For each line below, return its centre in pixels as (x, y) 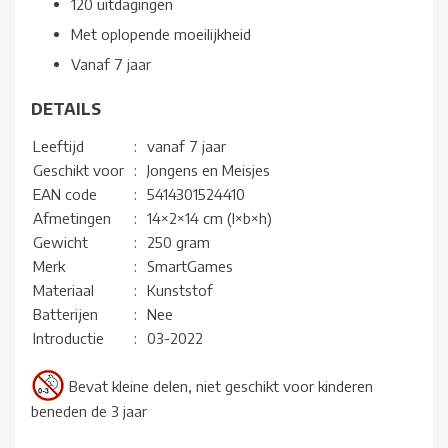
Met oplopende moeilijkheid (161, 34)
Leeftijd (58, 146)
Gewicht (60, 242)
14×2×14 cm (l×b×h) (209, 218)
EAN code (65, 194)
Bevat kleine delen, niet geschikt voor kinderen (221, 386)
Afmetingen (72, 218)
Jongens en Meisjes (208, 170)
